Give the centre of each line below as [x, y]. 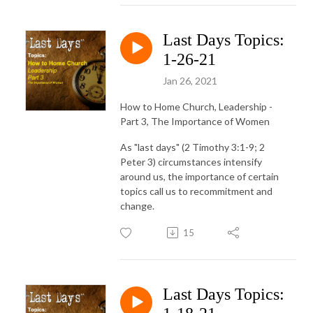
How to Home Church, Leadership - [196, 106]
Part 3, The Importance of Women [195, 121]
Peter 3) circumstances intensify [191, 161]
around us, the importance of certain [199, 176]
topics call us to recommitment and [196, 191]
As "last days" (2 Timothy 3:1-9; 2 [192, 147]
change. [138, 205]
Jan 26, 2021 [190, 80]
